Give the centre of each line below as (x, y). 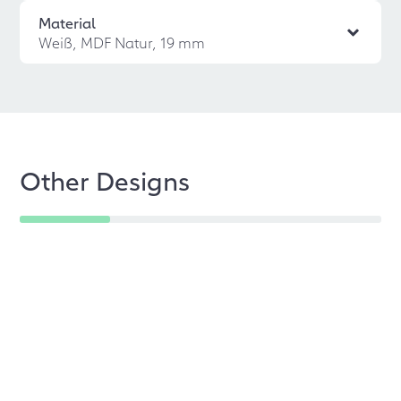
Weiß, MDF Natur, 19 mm (122, 42)
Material (68, 22)
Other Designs (105, 179)
